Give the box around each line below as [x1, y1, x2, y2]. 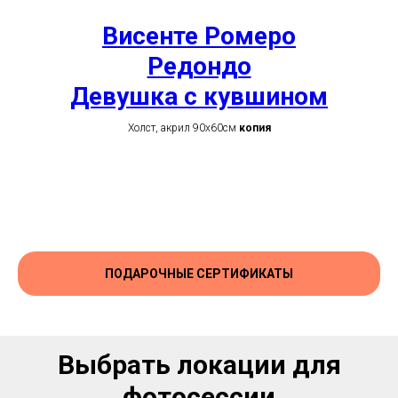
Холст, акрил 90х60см [127, 122, 239, 135]
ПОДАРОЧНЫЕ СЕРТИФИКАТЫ [105, 266, 293, 281]
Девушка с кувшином [70, 82, 328, 112]
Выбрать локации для [57, 348, 341, 380]
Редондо [147, 52, 251, 82]
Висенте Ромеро [102, 21, 296, 52]
